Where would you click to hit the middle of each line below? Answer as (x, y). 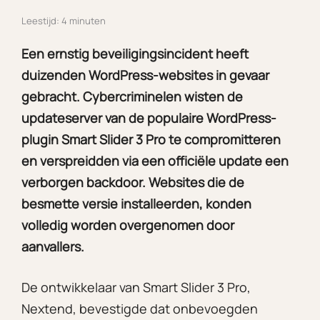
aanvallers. (53, 246)
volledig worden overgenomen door (128, 225)
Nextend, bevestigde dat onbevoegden (140, 308)
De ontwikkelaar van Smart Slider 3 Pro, (136, 287)
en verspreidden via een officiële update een (155, 160)
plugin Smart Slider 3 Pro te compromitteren (151, 139)
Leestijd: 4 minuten (64, 21)
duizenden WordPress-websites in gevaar (145, 75)
